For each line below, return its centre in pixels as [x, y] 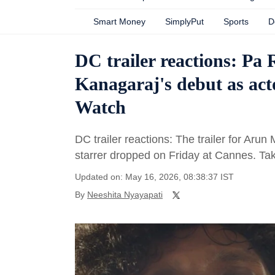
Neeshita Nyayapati [125, 195]
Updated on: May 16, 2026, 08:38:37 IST [154, 177]
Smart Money [119, 21]
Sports [236, 21]
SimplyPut [184, 21]
